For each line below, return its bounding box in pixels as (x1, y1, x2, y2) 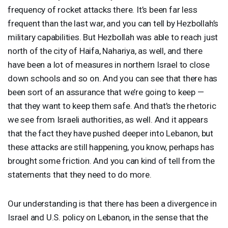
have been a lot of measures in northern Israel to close (8, 59, 210, 70)
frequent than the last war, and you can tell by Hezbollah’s (8, 18, 219, 28)
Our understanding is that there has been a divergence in (8, 198, 217, 209)
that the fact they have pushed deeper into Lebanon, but (8, 128, 213, 138)
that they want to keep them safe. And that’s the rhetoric (8, 100, 216, 111)
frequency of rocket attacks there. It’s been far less (8, 4, 197, 15)
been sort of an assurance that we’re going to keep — (8, 87, 204, 97)
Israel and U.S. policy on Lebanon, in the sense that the (8, 212, 208, 222)
